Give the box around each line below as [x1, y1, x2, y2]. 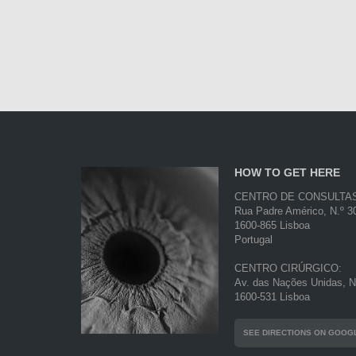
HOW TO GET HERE [234, 166, 341, 180]
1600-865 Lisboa [234, 219, 311, 232]
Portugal [234, 234, 273, 246]
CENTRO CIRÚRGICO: [234, 262, 342, 275]
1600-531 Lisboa [234, 291, 311, 304]
